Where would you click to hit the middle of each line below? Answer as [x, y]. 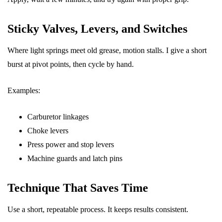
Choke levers [48, 131]
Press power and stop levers [71, 144]
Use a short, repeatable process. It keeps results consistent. [98, 209]
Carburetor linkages [58, 117]
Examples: [24, 90]
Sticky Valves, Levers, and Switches [97, 29]
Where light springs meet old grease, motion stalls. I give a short [107, 50]
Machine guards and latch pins [75, 158]
